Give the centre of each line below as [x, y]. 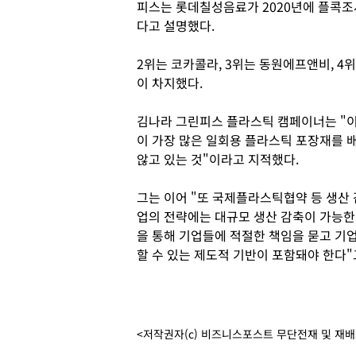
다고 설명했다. [176, 25]
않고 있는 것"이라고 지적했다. [218, 159]
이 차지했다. [170, 83]
